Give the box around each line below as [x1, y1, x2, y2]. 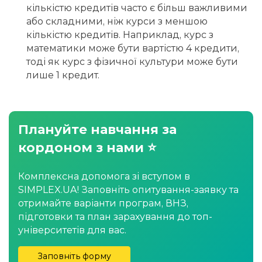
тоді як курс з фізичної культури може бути [26, 56, 238, 68]
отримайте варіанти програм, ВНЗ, [18, 198, 188, 209]
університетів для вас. [18, 225, 126, 236]
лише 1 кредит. [26, 70, 99, 81]
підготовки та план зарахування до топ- [18, 211, 212, 223]
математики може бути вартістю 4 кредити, [26, 43, 239, 54]
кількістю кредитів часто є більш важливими [26, 2, 247, 14]
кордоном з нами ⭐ [18, 140, 156, 156]
